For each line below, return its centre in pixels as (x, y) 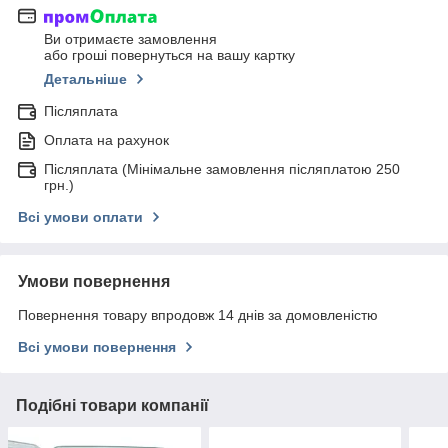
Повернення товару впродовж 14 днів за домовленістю (198, 315)
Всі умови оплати (80, 217)
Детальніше (85, 79)
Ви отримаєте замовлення (130, 39)
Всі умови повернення (97, 347)
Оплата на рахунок (106, 140)
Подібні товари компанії (112, 406)
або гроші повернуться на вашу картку (169, 55)
